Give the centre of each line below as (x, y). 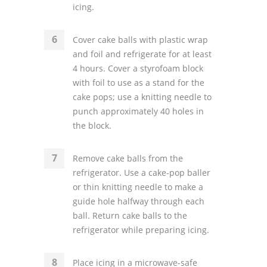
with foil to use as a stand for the (139, 83)
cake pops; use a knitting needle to (142, 97)
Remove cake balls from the (128, 158)
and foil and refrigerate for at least (142, 54)
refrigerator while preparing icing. (141, 230)
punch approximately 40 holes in (138, 111)
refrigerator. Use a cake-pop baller (142, 173)
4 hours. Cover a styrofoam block (138, 68)
